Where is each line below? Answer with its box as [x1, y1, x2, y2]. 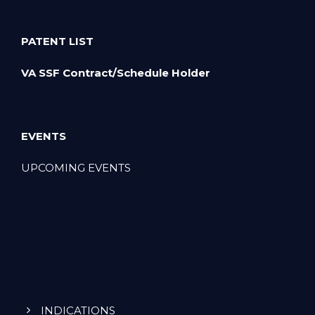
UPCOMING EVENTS [21, 161, 131, 175]
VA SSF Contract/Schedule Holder [21, 66, 213, 80]
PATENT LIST [21, 34, 94, 49]
